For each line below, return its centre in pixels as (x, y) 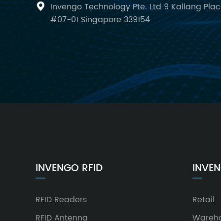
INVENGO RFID (69, 168)
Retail (203, 200)
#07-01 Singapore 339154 (100, 19)
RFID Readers (61, 200)
